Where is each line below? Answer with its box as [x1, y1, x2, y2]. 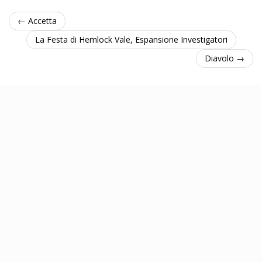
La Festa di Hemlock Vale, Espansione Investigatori [35, 33, 227, 45]
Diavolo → [205, 52, 244, 64]
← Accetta [18, 15, 57, 26]
